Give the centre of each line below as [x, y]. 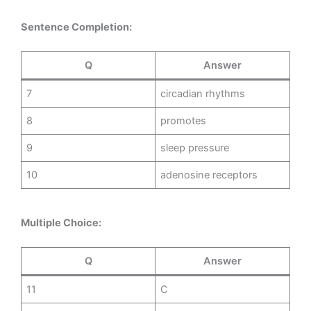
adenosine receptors [209, 175]
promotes [184, 121]
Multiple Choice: [61, 222]
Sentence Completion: [76, 27]
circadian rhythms [203, 94]
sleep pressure [195, 148]
